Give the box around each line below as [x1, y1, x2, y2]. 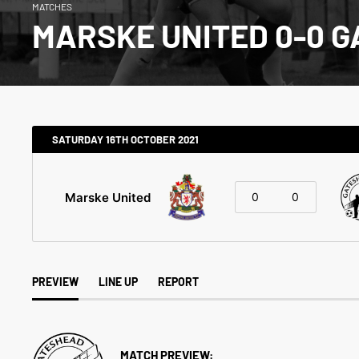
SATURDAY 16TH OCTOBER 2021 [52, 133, 200, 146]
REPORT [158, 275, 200, 288]
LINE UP [99, 275, 139, 288]
